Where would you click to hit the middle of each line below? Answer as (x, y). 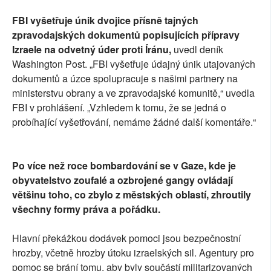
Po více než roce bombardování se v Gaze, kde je (124, 166)
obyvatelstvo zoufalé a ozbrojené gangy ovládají (122, 180)
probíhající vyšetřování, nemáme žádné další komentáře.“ (134, 122)
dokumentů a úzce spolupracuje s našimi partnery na (125, 79)
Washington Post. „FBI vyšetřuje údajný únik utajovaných (134, 64)
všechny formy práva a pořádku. (86, 209)
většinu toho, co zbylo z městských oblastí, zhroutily (132, 195)
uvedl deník (198, 50)
